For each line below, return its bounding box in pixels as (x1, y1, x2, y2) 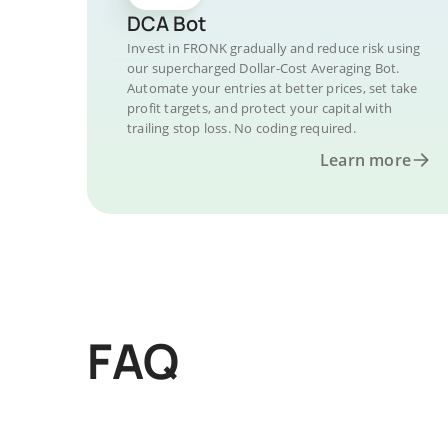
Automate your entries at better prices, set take (127, 79, 418, 97)
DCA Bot (127, 10, 206, 37)
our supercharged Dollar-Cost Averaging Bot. (127, 59, 400, 77)
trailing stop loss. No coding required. (127, 119, 356, 137)
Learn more (320, 149, 411, 171)
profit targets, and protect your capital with (127, 99, 392, 117)
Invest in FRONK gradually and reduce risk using (127, 39, 421, 57)
